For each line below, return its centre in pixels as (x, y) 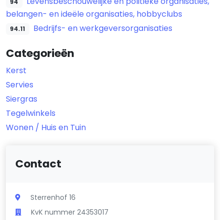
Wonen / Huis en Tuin (46, 127)
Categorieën (40, 53)
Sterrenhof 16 (53, 197)
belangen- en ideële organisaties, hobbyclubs (94, 14)
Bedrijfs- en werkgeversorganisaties (103, 28)
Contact (39, 164)
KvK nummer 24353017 (70, 212)
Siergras (22, 99)
